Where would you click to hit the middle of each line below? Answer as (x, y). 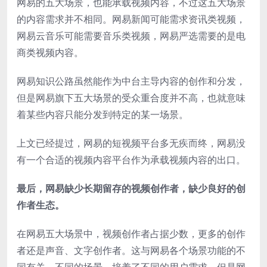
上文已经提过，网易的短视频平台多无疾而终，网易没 (131, 143)
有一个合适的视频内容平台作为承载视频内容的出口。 (131, 159)
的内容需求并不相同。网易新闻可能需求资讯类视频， (131, 19)
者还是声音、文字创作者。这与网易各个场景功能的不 (131, 250)
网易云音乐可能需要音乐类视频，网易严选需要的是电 (131, 35)
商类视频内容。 (50, 52)
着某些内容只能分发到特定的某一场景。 (103, 114)
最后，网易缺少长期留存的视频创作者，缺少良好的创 (131, 188)
